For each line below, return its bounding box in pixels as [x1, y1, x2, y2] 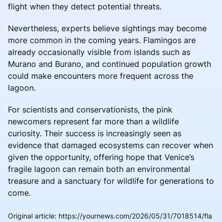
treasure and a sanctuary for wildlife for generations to [8, 175, 214, 186]
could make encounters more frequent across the [8, 70, 193, 81]
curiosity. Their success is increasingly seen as [8, 128, 181, 138]
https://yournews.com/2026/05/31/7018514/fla [58, 211, 212, 220]
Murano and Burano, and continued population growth [8, 58, 211, 69]
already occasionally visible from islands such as [8, 47, 190, 57]
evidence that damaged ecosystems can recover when [8, 140, 213, 150]
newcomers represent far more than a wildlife [8, 116, 179, 126]
